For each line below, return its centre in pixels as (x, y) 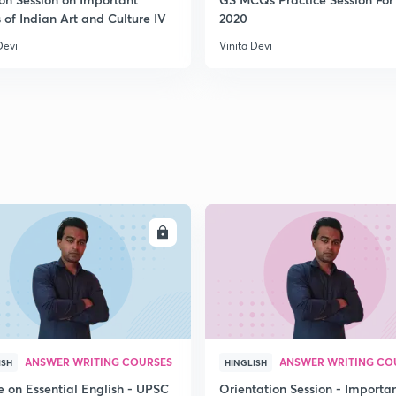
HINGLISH (246, 362)
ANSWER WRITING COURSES (99, 362)
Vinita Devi (246, 46)
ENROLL (128, 232)
